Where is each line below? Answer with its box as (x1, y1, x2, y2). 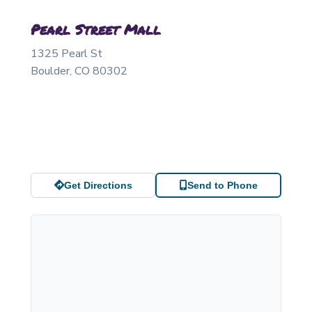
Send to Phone (187, 180, 258, 192)
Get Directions (63, 180, 132, 192)
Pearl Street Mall (31, 19, 161, 40)
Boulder (31, 63, 70, 79)
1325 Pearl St (31, 46, 102, 62)
